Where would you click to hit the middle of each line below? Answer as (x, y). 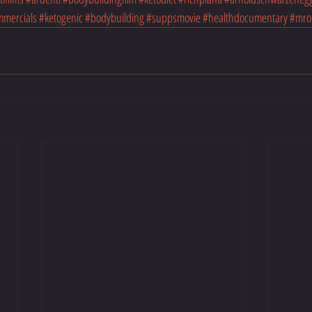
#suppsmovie (173, 18)
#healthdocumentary (245, 18)
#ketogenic (61, 18)
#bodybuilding (115, 18)
